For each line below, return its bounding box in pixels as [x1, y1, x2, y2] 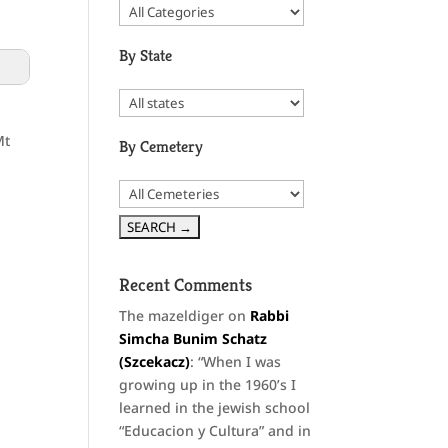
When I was [203, 352, 282, 372]
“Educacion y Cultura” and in [119, 421, 312, 441]
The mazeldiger [119, 306, 225, 326]
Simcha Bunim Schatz [119, 329, 268, 349]
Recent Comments [119, 273, 253, 297]
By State [119, 45, 173, 67]
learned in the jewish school [119, 398, 311, 418]
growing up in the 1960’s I [119, 375, 297, 395]
